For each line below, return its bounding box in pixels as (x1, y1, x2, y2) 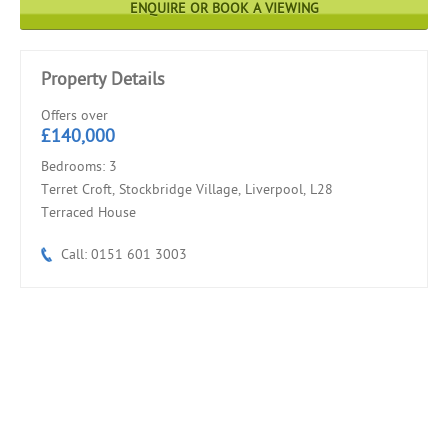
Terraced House (41, 203, 136, 221)
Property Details (41, 68, 165, 90)
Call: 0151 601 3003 (61, 245, 187, 263)
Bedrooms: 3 (41, 157, 117, 175)
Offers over (41, 106, 108, 124)
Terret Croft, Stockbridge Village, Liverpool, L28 (41, 180, 333, 198)
